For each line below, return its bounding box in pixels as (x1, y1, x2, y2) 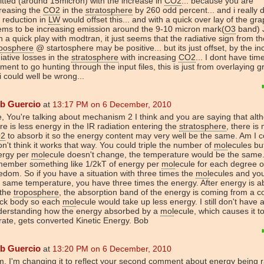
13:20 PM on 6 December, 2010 (52, 243, 171, 253)
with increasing (118, 52, 179, 62)
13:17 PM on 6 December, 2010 (52, 99, 171, 109)
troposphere (14, 187, 59, 197)
